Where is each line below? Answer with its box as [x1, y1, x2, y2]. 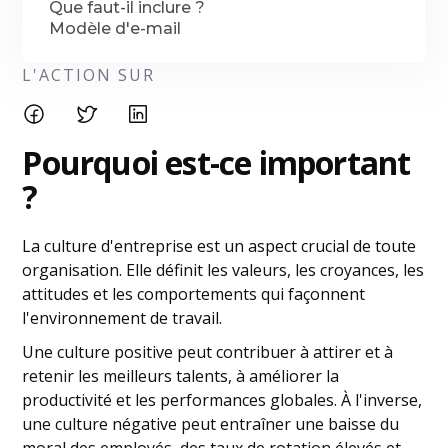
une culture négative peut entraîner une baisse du [22, 413, 400, 435]
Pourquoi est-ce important [22, 141, 411, 184]
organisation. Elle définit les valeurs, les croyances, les [22, 259, 425, 281]
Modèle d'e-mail [49, 19, 182, 38]
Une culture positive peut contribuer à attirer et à [22, 341, 394, 363]
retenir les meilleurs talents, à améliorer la [22, 365, 340, 387]
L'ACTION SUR [22, 64, 156, 86]
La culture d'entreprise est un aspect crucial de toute [22, 235, 417, 257]
